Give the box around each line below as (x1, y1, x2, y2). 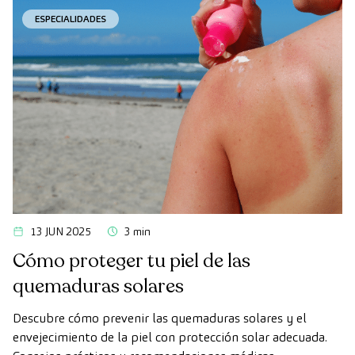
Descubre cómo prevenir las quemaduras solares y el (13, 310, 307, 327)
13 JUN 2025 (30, 224, 91, 239)
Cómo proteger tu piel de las (13, 248, 250, 275)
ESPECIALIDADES (35, 13, 106, 25)
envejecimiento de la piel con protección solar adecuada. (13, 329, 327, 346)
